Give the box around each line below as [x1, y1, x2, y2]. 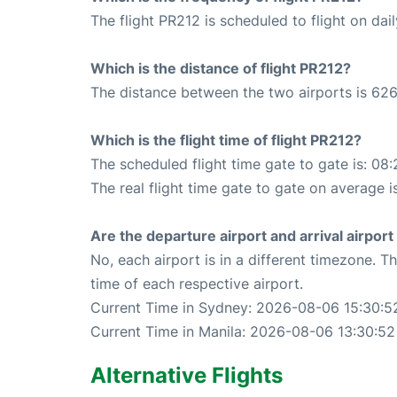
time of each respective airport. [90, 274, 303, 292]
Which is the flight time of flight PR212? [90, 130, 362, 149]
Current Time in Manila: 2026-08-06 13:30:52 [90, 322, 395, 340]
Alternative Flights [90, 362, 283, 388]
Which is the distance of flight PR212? [90, 58, 351, 77]
